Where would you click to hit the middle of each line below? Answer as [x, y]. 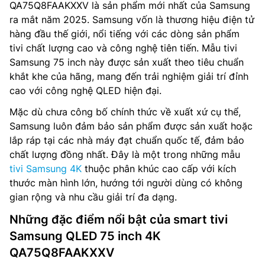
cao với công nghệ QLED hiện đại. [85, 91]
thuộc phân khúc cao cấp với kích [159, 169]
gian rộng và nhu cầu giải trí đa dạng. [93, 197]
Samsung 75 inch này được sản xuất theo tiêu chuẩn [127, 62]
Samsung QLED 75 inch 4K [85, 236]
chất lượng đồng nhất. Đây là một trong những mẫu [125, 155]
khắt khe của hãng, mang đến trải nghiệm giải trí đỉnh [129, 77]
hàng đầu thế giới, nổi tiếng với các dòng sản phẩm [125, 34]
